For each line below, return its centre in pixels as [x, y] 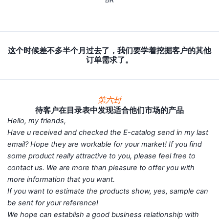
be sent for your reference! [60, 203]
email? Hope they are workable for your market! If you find [105, 144]
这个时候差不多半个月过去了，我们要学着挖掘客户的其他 [109, 51]
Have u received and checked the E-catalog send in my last [108, 132]
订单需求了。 [109, 60]
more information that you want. [68, 179]
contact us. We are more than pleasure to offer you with [101, 167]
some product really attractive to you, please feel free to [101, 156]
